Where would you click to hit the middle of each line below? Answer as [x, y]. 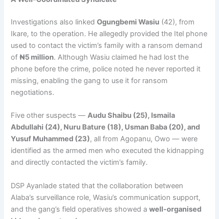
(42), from [177, 22]
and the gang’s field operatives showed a [80, 209]
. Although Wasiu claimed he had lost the [121, 57]
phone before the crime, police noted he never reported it [106, 69]
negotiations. [33, 92]
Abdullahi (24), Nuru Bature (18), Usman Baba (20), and [106, 127]
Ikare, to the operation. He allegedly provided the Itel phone [109, 33]
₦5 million [37, 57]
